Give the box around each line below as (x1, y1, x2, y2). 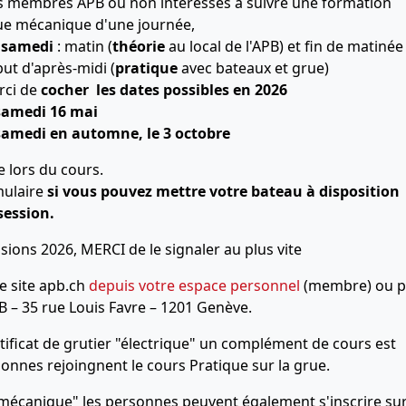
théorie (112, 36, 166, 57)
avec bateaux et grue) (178, 58, 330, 79)
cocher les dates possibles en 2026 (41, 80, 292, 101)
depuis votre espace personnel (89, 275, 300, 296)
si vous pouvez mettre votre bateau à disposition (47, 181, 400, 202)
